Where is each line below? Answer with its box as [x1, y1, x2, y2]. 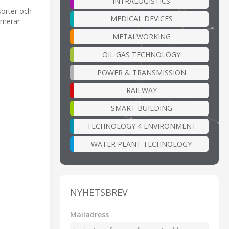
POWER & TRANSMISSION [97, 67, 186, 77]
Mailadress [70, 209, 109, 219]
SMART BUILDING [110, 103, 172, 113]
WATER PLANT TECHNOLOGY [91, 139, 192, 149]
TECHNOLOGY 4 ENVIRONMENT [86, 121, 196, 131]
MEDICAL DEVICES [110, 13, 173, 24]
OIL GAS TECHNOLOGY [102, 49, 180, 59]
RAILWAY [126, 85, 157, 95]
